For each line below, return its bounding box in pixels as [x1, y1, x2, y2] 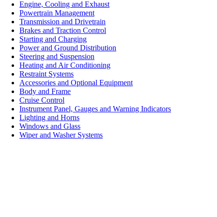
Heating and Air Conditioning [19, 61, 110, 69]
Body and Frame [19, 87, 71, 95]
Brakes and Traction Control [19, 26, 106, 34]
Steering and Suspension [19, 52, 94, 61]
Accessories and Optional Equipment [19, 78, 133, 87]
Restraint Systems [19, 70, 74, 78]
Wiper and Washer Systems [19, 131, 103, 139]
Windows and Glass [19, 122, 80, 130]
